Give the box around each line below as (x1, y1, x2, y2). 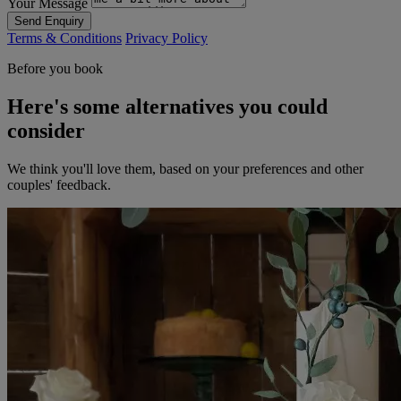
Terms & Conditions (7, 30, 122, 47)
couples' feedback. (7, 177, 111, 193)
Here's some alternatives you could (7, 95, 328, 119)
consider (7, 119, 85, 143)
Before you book (7, 61, 103, 77)
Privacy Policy (125, 30, 208, 47)
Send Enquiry (14, 14, 84, 29)
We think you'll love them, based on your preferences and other (7, 161, 363, 177)
